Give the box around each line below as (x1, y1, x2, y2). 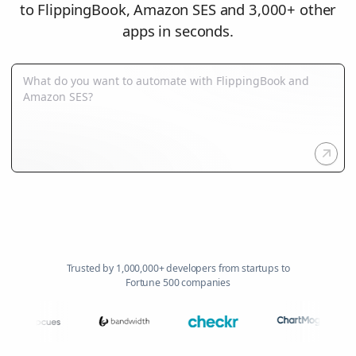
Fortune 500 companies (126, 275, 230, 289)
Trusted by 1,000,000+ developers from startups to (66, 261, 290, 275)
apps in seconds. (122, 21, 234, 41)
